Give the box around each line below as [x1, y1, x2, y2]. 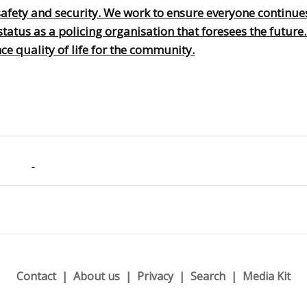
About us [73, 268, 120, 284]
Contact [16, 268, 56, 284]
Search [191, 268, 225, 284]
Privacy [137, 268, 173, 284]
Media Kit [243, 268, 291, 284]
